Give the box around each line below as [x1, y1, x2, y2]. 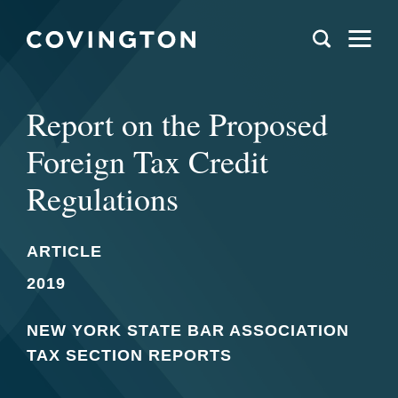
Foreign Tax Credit [27, 139, 268, 182]
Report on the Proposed [27, 102, 328, 145]
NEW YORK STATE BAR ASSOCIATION [27, 322, 349, 339]
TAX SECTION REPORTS [27, 346, 232, 364]
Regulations [27, 177, 179, 219]
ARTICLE [27, 243, 102, 260]
